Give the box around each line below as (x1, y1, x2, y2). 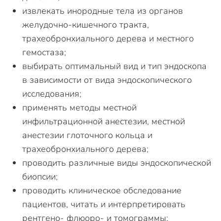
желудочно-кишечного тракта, (22, 19, 149, 31)
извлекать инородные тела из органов (22, 5, 183, 17)
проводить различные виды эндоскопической (22, 157, 211, 169)
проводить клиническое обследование (22, 184, 182, 197)
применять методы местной (22, 102, 137, 114)
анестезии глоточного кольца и (22, 129, 152, 142)
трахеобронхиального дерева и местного (22, 33, 194, 45)
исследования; (22, 88, 81, 100)
